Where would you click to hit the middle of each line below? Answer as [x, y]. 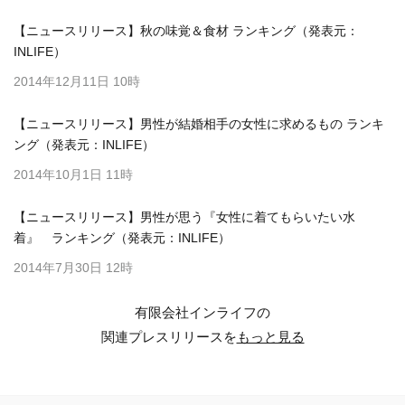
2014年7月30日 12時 [73, 267]
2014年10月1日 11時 [73, 174]
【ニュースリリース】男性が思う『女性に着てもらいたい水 [184, 217]
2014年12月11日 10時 [77, 81]
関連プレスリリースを [169, 336]
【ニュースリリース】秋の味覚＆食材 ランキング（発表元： [186, 30]
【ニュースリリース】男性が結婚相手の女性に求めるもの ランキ [199, 123]
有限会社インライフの [202, 312]
